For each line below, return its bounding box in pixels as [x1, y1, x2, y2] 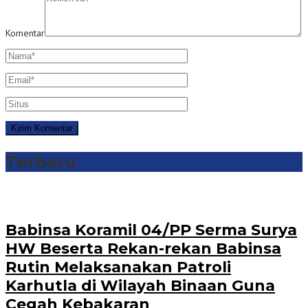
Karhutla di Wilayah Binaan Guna [5, 276, 275, 296]
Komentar [5, 26, 45, 39]
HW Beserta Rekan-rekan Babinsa [5, 239, 281, 258]
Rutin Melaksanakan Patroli [5, 258, 231, 277]
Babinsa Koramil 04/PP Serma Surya [5, 221, 297, 240]
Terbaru [5, 151, 76, 172]
